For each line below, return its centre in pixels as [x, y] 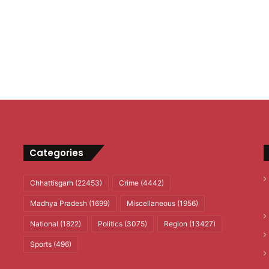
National [44, 224]
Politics [110, 224]
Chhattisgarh [51, 183]
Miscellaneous [151, 204]
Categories [56, 153]
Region [175, 224]
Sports [41, 244]
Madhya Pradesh [58, 204]
